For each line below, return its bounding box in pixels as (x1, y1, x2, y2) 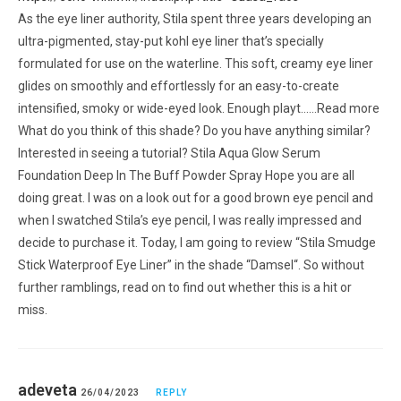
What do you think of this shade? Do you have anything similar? (18, 123, 371, 138)
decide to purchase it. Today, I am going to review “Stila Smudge (18, 235, 376, 250)
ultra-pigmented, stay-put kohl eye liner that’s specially (18, 33, 324, 48)
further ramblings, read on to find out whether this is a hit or (18, 279, 352, 294)
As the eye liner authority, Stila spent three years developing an (18, 11, 371, 26)
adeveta (18, 380, 77, 399)
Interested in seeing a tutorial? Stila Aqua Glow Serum (18, 145, 320, 160)
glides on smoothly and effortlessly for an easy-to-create (18, 78, 339, 93)
